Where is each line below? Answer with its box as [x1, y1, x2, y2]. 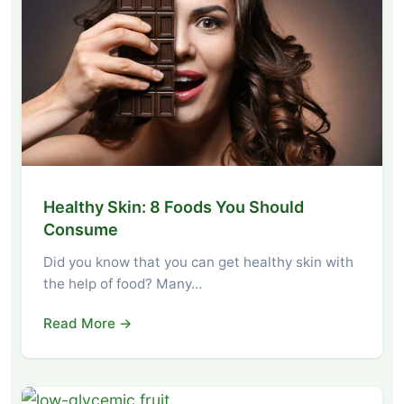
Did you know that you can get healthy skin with [43, 252, 353, 271]
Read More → [43, 314, 133, 332]
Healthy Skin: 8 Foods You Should [43, 197, 304, 216]
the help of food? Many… [43, 274, 202, 292]
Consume [43, 219, 118, 239]
